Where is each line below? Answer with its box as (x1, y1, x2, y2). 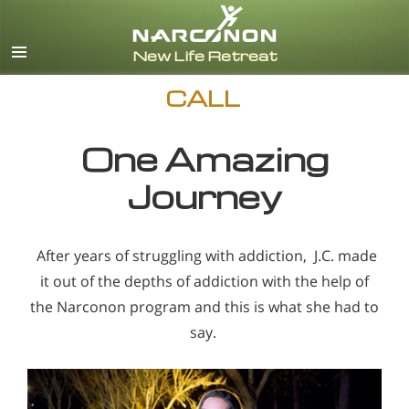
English (341, 16, 385, 34)
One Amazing (80, 138, 329, 180)
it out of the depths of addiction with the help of (40, 271, 369, 291)
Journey (127, 175, 282, 217)
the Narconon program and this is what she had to (30, 297, 379, 317)
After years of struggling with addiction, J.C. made (32, 246, 377, 266)
